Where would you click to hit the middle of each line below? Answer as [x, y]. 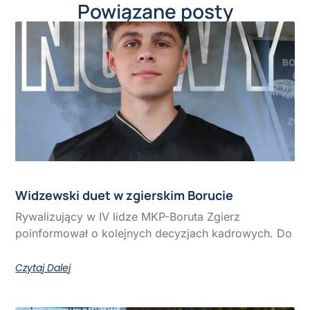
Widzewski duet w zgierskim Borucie [125, 195]
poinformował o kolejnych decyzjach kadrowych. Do [154, 233]
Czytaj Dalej [43, 267]
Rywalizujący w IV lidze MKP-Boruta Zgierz [128, 216]
